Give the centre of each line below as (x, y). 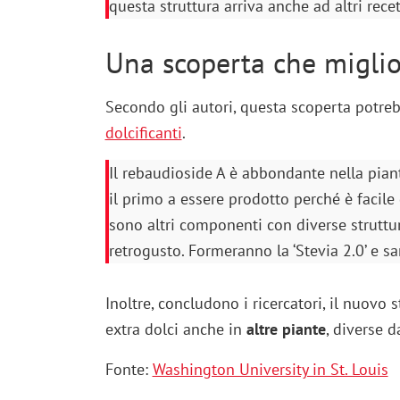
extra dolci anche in (175, 329)
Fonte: (129, 369)
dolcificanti (143, 132)
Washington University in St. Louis (270, 369)
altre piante (286, 329)
